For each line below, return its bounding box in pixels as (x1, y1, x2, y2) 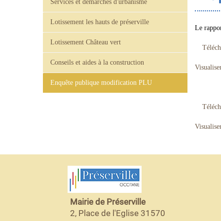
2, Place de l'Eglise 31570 (70, 208, 165, 218)
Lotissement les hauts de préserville (50, 18, 149, 26)
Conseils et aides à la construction (50, 59, 144, 66)
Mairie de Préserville (70, 197, 146, 207)
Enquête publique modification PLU (50, 79, 152, 86)
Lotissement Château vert (50, 38, 121, 46)
